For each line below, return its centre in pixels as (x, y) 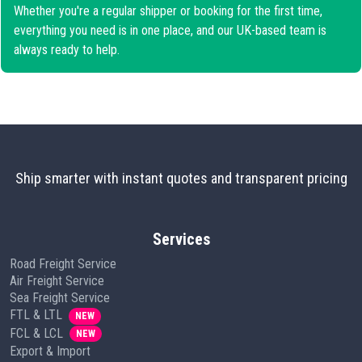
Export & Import (50, 351)
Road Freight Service (63, 264)
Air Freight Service (57, 281)
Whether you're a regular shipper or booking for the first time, (168, 11)
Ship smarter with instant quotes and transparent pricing (181, 179)
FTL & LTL (36, 315)
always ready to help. (67, 50)
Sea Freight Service (60, 298)
